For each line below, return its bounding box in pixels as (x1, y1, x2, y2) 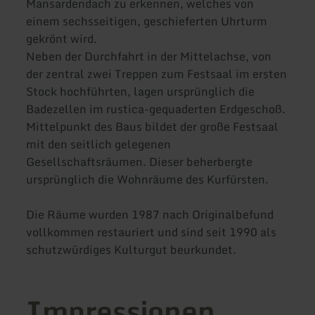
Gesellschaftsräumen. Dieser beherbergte (26, 153, 253, 172)
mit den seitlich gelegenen (26, 135, 172, 154)
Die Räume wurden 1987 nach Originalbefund (26, 205, 274, 224)
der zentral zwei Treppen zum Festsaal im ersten (26, 65, 288, 84)
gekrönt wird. (26, 30, 98, 49)
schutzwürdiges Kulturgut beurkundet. (26, 240, 237, 259)
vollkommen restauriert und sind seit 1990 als (26, 223, 277, 242)
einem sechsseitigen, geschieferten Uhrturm (26, 12, 268, 31)
